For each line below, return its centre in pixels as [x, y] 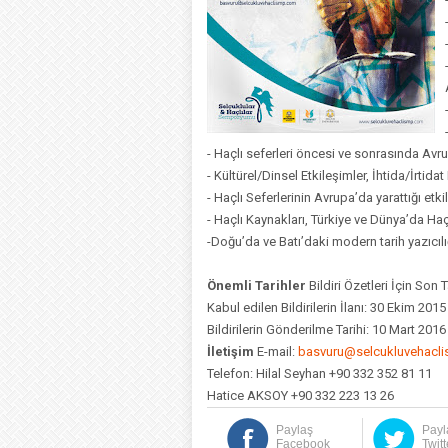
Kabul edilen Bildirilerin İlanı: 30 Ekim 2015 [326, 307]
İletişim [230, 351]
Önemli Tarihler [256, 285]
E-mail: [276, 351]
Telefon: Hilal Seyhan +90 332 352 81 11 [319, 373]
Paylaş [294, 430]
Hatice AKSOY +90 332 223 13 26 [300, 395]
